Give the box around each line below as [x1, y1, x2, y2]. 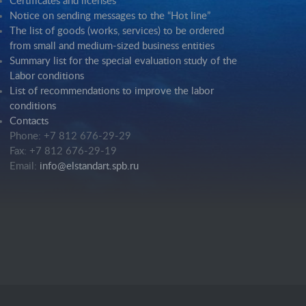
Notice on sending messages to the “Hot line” [10, 11, 211, 21]
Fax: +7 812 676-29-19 [10, 146, 117, 156]
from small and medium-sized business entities [10, 41, 215, 51]
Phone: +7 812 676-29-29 [10, 131, 132, 141]
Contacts [10, 116, 49, 126]
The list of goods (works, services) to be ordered [10, 26, 225, 36]
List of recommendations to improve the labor [10, 86, 214, 96]
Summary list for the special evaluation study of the [10, 56, 238, 66]
